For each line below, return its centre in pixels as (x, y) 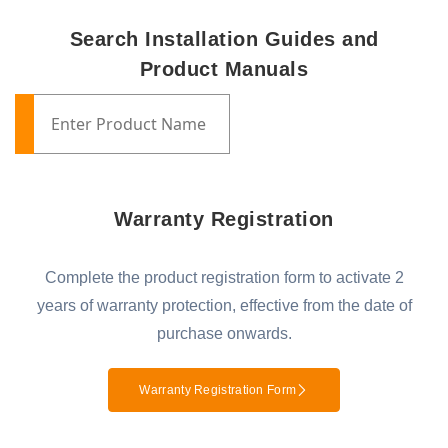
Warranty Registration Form (218, 390)
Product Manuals (224, 69)
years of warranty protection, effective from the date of (224, 305)
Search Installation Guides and (224, 39)
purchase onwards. (224, 333)
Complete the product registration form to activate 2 (224, 277)
